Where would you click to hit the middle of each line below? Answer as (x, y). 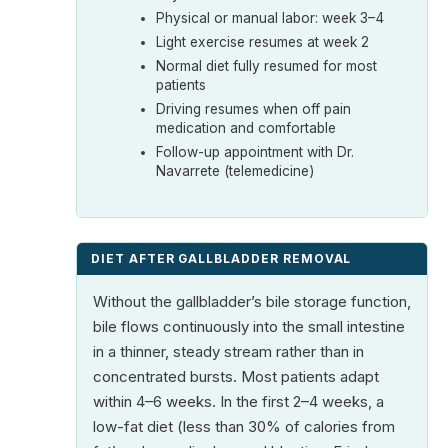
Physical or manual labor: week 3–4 (270, 17)
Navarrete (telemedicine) (235, 170)
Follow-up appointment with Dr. (255, 151)
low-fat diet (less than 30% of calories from (244, 426)
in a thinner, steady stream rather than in (228, 351)
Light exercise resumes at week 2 (263, 41)
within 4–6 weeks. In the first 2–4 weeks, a (238, 401)
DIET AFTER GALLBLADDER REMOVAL (221, 258)
